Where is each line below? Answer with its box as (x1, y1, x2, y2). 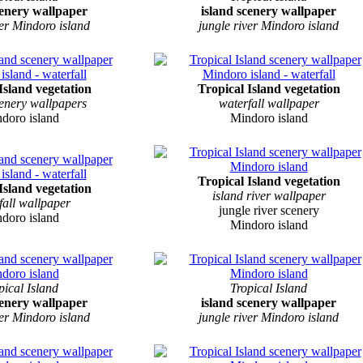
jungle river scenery (218, 203, 319, 217)
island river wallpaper (211, 188, 326, 203)
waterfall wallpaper (218, 96, 319, 110)
